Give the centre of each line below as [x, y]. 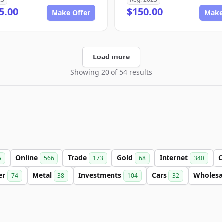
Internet [175, 157]
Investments [101, 175]
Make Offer [71, 13]
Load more [111, 57]
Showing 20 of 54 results [111, 72]
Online [28, 157]
